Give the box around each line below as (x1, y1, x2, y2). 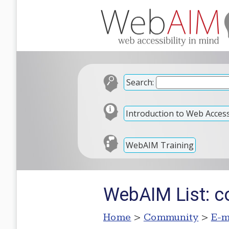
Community (143, 211, 199, 223)
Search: (126, 77, 154, 88)
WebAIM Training (126, 139, 194, 151)
